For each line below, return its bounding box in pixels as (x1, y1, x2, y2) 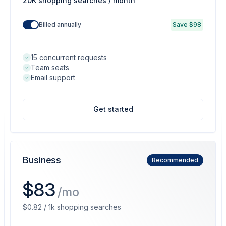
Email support (31, 73, 75, 82)
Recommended (152, 156, 198, 164)
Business (23, 155, 62, 165)
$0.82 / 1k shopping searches (23, 203, 121, 211)
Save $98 (173, 21, 201, 28)
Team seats (31, 63, 69, 72)
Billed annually (39, 21, 81, 28)
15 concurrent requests (31, 53, 107, 62)
